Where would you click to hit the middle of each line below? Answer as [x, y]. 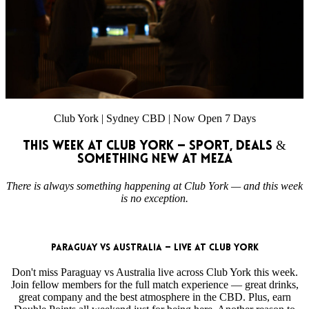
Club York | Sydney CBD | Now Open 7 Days [154, 119]
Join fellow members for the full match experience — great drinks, [154, 285]
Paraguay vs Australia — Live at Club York [154, 248]
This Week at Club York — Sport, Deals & [154, 146]
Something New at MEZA [154, 159]
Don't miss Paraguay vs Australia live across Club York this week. [154, 272]
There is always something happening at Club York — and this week [154, 186]
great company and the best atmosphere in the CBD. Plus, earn [154, 297]
